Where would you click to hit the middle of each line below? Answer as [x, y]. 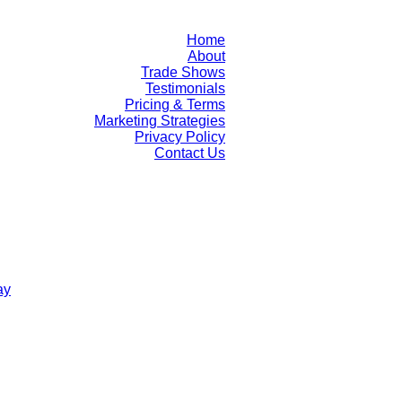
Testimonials [185, 88]
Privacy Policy [180, 137]
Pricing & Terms [175, 105]
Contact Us [190, 153]
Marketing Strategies [160, 121]
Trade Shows [183, 72]
